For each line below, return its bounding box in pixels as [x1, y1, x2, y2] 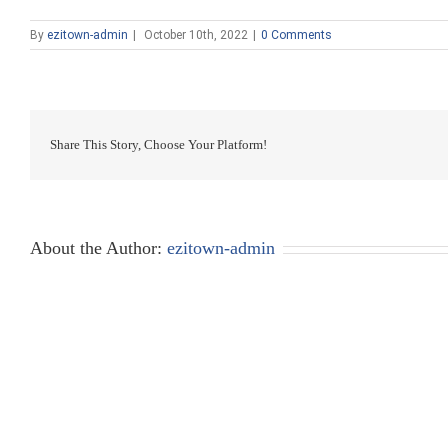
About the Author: [30, 238, 167, 258]
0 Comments [261, 28, 332, 42]
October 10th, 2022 [144, 28, 248, 42]
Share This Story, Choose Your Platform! [50, 137, 267, 152]
